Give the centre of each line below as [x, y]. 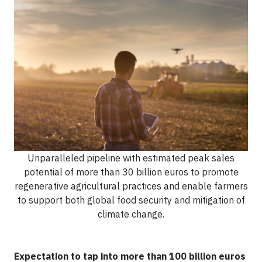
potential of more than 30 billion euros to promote [131, 172]
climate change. [131, 214]
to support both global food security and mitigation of [131, 200]
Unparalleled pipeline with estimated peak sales [131, 158]
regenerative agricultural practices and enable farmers [131, 186]
